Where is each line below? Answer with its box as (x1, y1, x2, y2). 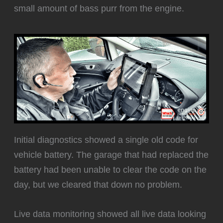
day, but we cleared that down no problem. (14, 179, 183, 190)
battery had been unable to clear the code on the (14, 164, 207, 175)
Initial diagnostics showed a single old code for (14, 134, 199, 145)
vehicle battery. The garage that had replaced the (14, 149, 209, 160)
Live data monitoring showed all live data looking (14, 209, 207, 220)
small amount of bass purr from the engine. (14, 2, 185, 13)
